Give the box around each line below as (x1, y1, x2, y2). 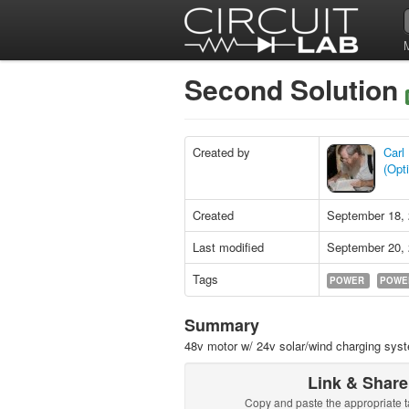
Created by (193, 143, 250, 161)
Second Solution (184, 69, 405, 109)
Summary (184, 313, 259, 337)
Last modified (193, 238, 264, 256)
